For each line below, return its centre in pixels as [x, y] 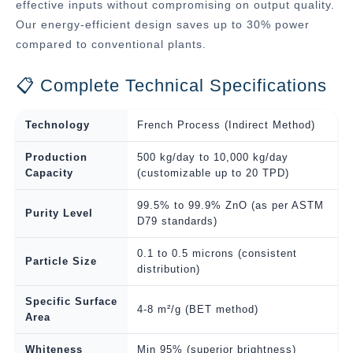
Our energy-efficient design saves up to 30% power [163, 24]
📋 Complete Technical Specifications [171, 85]
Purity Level [59, 213]
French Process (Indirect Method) [226, 124]
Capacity [49, 173]
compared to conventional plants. [111, 44]
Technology [58, 124]
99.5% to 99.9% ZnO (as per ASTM [230, 205]
